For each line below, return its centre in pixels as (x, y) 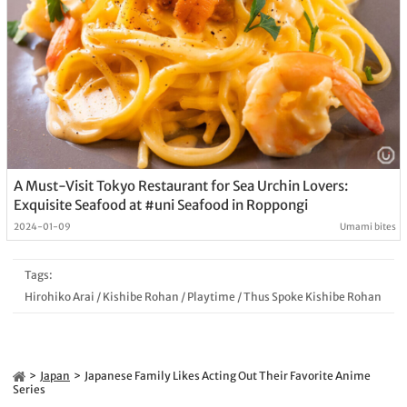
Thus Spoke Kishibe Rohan (312, 296)
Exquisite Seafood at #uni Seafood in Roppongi (160, 204)
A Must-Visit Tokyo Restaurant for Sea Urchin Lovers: (181, 185)
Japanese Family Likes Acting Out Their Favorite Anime (228, 375)
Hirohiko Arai (59, 296)
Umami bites (368, 226)
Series (29, 389)
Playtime (211, 296)
